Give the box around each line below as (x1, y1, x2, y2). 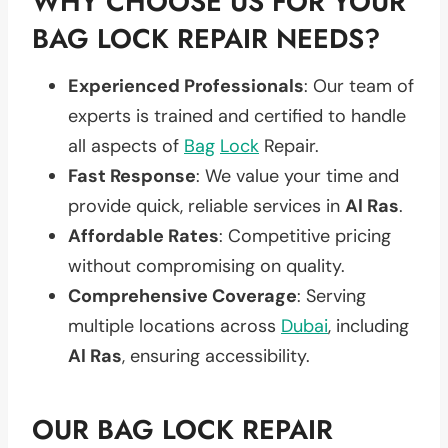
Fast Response (68, 163, 196, 188)
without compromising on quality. (68, 253, 345, 278)
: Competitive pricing (219, 223, 391, 248)
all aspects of (68, 133, 184, 158)
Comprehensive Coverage (68, 283, 297, 308)
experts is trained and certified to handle (68, 103, 406, 128)
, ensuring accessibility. (122, 343, 310, 368)
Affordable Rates (68, 223, 219, 248)
